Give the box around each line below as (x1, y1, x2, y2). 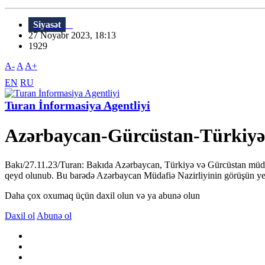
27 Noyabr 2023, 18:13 (28, 30, 123, 41)
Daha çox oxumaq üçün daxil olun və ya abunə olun (5, 190, 200, 201)
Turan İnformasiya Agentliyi (5, 99, 150, 112)
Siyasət (33, 20, 61, 30)
